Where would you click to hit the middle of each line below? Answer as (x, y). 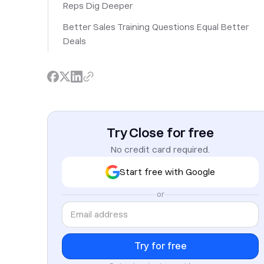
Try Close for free (160, 133)
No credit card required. (160, 150)
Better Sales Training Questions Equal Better (156, 27)
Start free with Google (167, 172)
